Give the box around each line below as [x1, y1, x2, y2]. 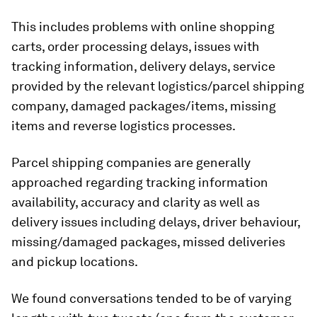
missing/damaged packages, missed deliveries [11, 234, 285, 249]
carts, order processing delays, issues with [11, 39, 260, 54]
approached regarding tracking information [11, 175, 268, 190]
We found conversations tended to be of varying [11, 291, 292, 306]
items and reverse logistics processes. [11, 118, 236, 133]
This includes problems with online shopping [11, 19, 275, 34]
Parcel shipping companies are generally [11, 155, 250, 170]
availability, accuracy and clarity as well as [11, 195, 260, 209]
